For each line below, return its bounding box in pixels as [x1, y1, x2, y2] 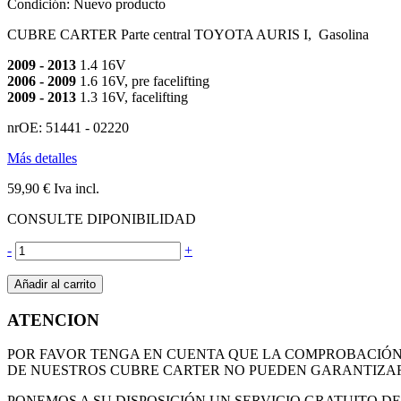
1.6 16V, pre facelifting [80, 73, 209, 89]
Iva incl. [50, 180, 99, 196]
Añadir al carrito [14, 277, 96, 291]
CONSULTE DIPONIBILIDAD [7, 210, 196, 226]
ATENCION [7, 310, 99, 329]
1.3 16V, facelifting [76, 89, 188, 105]
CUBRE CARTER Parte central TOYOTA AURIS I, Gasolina [7, 26, 369, 42]
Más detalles [7, 149, 77, 166]
